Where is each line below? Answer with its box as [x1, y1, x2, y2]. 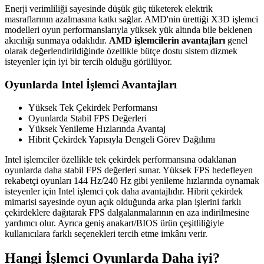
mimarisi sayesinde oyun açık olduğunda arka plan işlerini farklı [5, 196, 241, 207]
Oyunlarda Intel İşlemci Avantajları [5, 78, 177, 91]
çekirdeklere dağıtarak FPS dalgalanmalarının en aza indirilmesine [5, 207, 249, 217]
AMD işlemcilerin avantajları [109, 35, 225, 46]
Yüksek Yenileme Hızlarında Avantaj [28, 123, 166, 134]
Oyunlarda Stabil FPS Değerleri [28, 113, 147, 123]
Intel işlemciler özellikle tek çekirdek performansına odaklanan [5, 154, 236, 164]
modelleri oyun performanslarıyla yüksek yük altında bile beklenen [5, 25, 252, 35]
